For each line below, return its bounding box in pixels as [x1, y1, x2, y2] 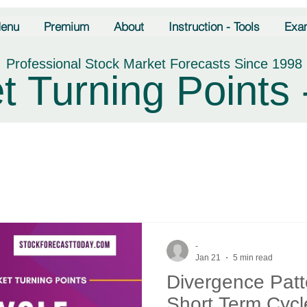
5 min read [233, 252, 273, 262]
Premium [44, 19, 89, 34]
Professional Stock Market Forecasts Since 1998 [5, 56, 302, 71]
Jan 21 [195, 252, 221, 262]
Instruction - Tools [169, 19, 260, 34]
